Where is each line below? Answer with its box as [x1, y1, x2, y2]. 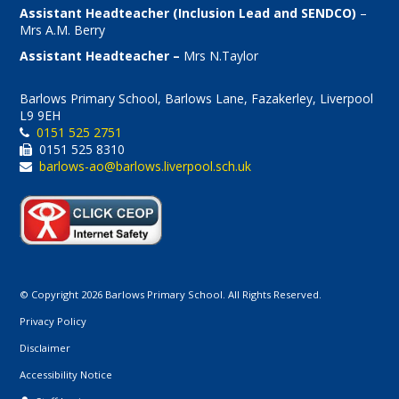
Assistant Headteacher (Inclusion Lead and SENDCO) [20, 4, 357, 21]
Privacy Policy [20, 314, 87, 329]
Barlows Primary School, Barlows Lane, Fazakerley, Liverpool [20, 90, 374, 107]
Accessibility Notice [20, 368, 113, 382]
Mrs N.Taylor [183, 47, 259, 64]
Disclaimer [20, 341, 71, 355]
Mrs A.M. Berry [20, 21, 106, 38]
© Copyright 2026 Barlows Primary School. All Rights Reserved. [20, 288, 322, 302]
